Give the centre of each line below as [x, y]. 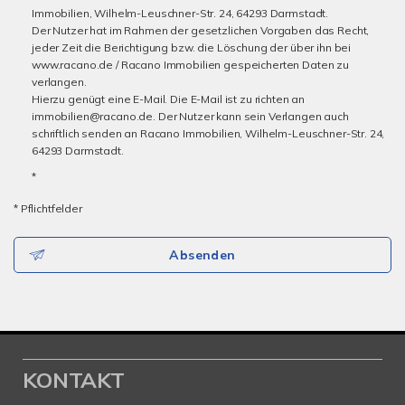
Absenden [202, 255]
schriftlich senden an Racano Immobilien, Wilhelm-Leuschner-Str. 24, [208, 133]
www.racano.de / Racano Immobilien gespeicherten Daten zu [190, 65]
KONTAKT [74, 380]
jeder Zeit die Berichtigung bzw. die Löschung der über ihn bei [192, 47]
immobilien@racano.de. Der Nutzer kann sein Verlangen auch [190, 116]
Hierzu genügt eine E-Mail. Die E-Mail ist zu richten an [169, 99]
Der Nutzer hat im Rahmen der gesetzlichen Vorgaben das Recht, [201, 30]
